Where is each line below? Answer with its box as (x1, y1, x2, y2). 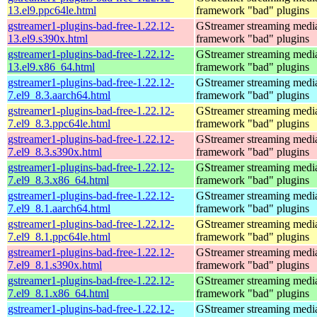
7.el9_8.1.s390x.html (8, 258, 102, 271)
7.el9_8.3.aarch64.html (8, 88, 110, 101)
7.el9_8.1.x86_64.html (8, 287, 109, 299)
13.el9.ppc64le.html (8, 4, 96, 16)
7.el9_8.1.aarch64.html (8, 202, 110, 214)
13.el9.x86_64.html (8, 60, 95, 73)
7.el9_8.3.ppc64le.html (8, 117, 110, 129)
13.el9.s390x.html (8, 32, 88, 45)
